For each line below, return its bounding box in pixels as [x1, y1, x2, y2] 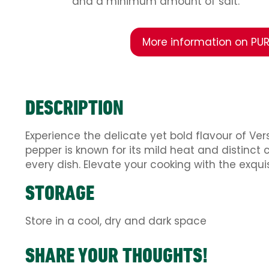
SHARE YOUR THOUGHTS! [25, 242, 208, 268]
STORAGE [25, 180, 94, 205]
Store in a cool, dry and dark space [25, 213, 207, 228]
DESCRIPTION [25, 94, 124, 120]
